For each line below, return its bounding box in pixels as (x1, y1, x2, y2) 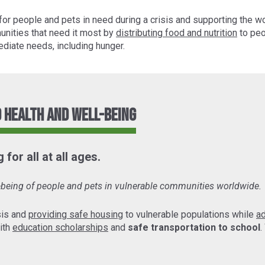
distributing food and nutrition (116, 27, 237, 38)
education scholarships (12, 221, 108, 233)
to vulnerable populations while (123, 208, 256, 220)
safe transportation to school (128, 221, 260, 233)
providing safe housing (28, 208, 123, 220)
